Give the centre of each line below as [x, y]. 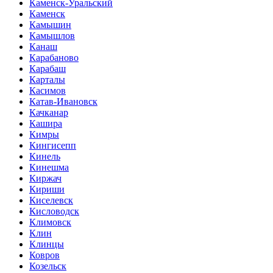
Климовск [50, 222]
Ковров [44, 255]
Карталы [47, 80]
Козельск [48, 266]
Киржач [45, 179]
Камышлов [52, 36]
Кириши [47, 190]
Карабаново [54, 58]
